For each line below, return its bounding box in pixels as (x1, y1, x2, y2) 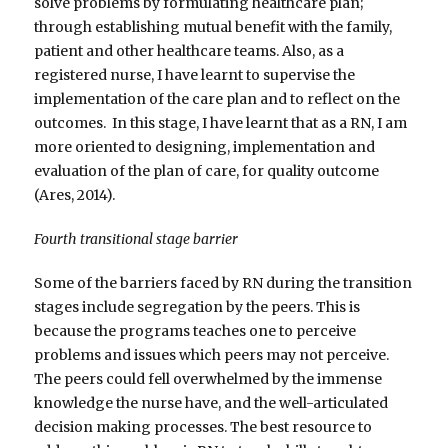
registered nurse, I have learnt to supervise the (34, 66, 356, 85)
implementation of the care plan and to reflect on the (34, 90, 401, 109)
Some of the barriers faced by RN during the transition (34, 274, 413, 293)
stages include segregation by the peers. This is (34, 298, 361, 317)
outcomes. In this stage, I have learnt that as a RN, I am (34, 114, 408, 133)
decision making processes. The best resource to (34, 418, 373, 437)
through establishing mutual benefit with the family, (34, 18, 393, 37)
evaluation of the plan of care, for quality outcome (34, 162, 380, 181)
